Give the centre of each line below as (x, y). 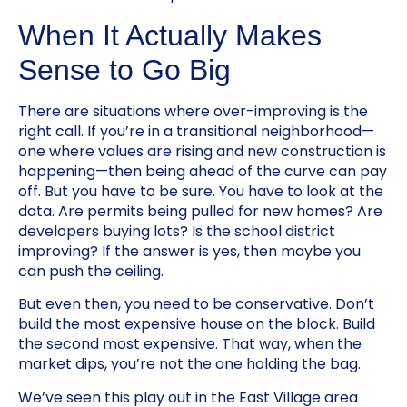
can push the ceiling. (91, 271)
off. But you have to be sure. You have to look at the (201, 191)
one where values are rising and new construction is (202, 151)
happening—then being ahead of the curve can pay (203, 171)
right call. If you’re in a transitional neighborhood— (196, 131)
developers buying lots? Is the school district (177, 231)
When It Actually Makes (170, 35)
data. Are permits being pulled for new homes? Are (200, 211)
